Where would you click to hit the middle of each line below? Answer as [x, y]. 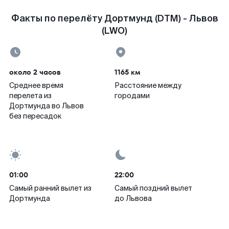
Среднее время [36, 85]
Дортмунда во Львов [47, 106]
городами [132, 96]
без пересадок [35, 116]
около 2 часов [35, 72]
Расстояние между [148, 85]
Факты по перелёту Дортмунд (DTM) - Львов [114, 18]
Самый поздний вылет [153, 188]
